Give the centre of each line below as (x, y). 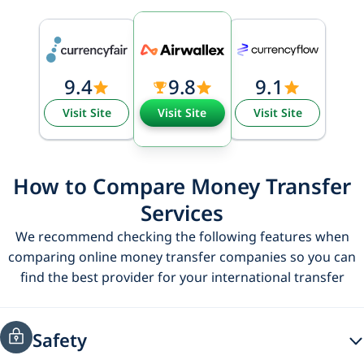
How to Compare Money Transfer (182, 186)
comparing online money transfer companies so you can (182, 257)
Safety (60, 339)
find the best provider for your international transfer (182, 277)
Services (182, 213)
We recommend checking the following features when (182, 236)
